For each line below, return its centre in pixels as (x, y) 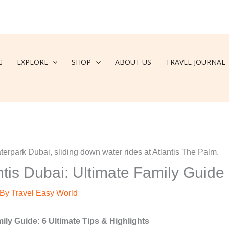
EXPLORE (32, 62)
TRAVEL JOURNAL (195, 62)
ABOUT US (133, 62)
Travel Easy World (44, 193)
